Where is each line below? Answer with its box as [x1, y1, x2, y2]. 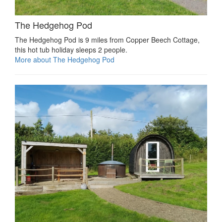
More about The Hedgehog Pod [15, 55, 114, 64]
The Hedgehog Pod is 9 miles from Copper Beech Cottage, [15, 35, 200, 45]
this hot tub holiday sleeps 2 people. [15, 45, 127, 55]
